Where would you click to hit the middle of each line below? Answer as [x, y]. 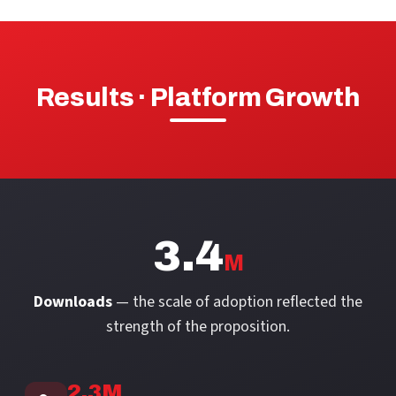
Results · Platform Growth [198, 98]
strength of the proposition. [198, 327]
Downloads [73, 302]
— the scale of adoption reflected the [237, 302]
